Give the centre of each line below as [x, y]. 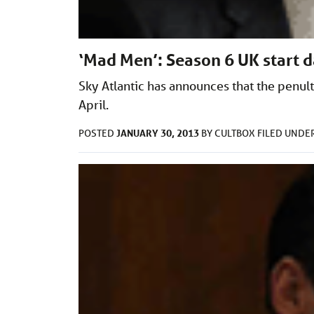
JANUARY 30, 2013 [158, 133]
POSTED [97, 134]
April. [94, 105]
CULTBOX [236, 134]
